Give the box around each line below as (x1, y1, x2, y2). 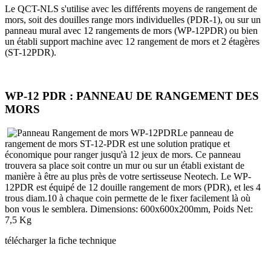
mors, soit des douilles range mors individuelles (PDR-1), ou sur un (5, 14, 261, 25)
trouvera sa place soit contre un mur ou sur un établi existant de (5, 160, 244, 171)
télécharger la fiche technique (5, 235, 116, 246)
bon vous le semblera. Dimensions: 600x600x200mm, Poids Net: (5, 203, 253, 214)
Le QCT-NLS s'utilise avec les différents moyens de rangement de (5, 3, 257, 14)
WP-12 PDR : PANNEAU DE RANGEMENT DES (5, 90, 259, 103)
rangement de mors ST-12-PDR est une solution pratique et (5, 138, 230, 149)
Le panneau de (177, 127, 233, 138)
